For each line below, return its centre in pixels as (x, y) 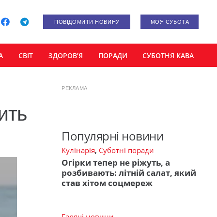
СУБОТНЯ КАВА (168, 55)
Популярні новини (113, 136)
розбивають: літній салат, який (129, 173)
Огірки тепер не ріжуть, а (116, 163)
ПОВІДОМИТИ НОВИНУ (87, 22)
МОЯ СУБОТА (170, 22)
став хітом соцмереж (107, 183)
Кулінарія (78, 150)
